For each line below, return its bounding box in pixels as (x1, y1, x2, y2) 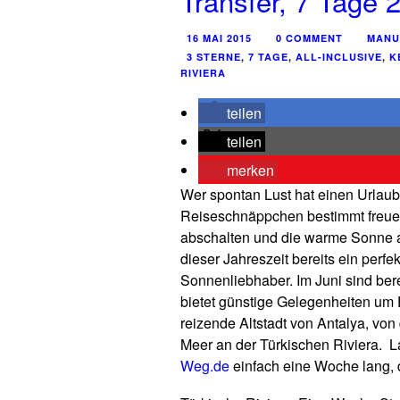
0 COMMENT (276, 31, 343, 45)
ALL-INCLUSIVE (296, 50, 382, 63)
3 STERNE (187, 50, 241, 63)
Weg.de (180, 355, 229, 376)
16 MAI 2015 (187, 31, 252, 45)
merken (227, 160, 274, 180)
